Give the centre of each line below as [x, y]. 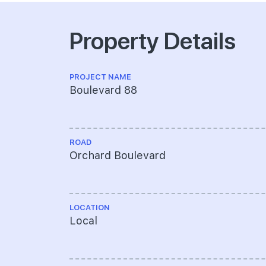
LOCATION [90, 208]
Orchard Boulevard [118, 155]
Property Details [153, 39]
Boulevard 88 [103, 90]
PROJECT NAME [100, 77]
